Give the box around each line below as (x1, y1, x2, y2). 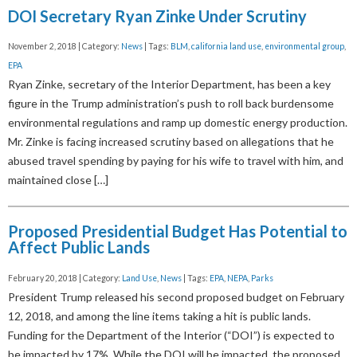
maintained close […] (8, 173, 108, 187)
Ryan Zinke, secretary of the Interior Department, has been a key (8, 77, 331, 92)
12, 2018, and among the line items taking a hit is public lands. (8, 309, 311, 324)
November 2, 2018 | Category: (8, 41, 121, 52)
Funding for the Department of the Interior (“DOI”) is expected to (8, 328, 335, 343)
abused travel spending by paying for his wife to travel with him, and (8, 154, 343, 168)
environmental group (265, 41, 344, 52)
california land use (191, 41, 261, 52)
